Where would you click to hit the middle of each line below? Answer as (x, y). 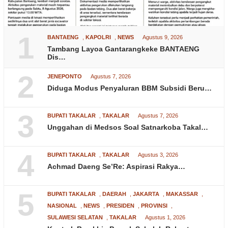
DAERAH (114, 194)
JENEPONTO (65, 77)
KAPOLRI (98, 37)
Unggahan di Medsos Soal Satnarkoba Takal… (128, 127)
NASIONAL (62, 206)
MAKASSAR (182, 194)
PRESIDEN (120, 206)
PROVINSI (154, 206)
